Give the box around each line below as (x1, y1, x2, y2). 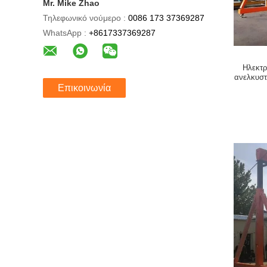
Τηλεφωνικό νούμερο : (43, 13, 126, 23)
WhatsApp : (43, 28, 86, 38)
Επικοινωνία (58, 83, 111, 93)
